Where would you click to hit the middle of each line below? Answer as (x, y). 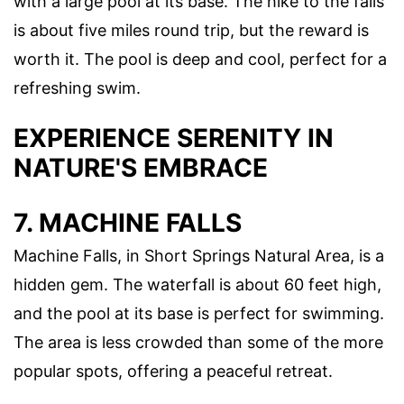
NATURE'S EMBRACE (141, 167)
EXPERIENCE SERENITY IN (174, 138)
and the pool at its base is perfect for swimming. (199, 313)
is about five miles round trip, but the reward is (191, 30)
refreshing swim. (77, 87)
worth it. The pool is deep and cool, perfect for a (200, 59)
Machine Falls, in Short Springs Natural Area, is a (199, 255)
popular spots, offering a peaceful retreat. (173, 371)
